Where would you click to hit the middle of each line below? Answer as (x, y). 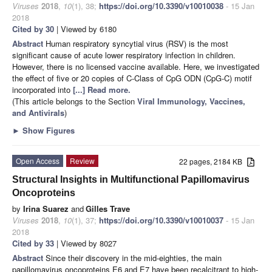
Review (82, 160)
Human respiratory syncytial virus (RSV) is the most (137, 43)
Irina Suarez (46, 208)
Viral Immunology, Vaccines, (191, 101)
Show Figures (47, 130)
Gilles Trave (108, 208)
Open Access (38, 160)
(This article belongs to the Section (75, 101)
